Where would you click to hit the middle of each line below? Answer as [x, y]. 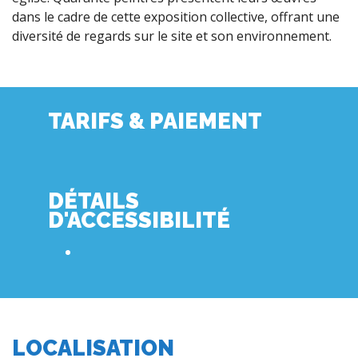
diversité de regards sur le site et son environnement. [172, 36]
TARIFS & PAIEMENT [155, 121]
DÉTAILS [93, 201]
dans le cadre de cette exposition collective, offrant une [176, 17]
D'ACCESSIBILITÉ [139, 220]
